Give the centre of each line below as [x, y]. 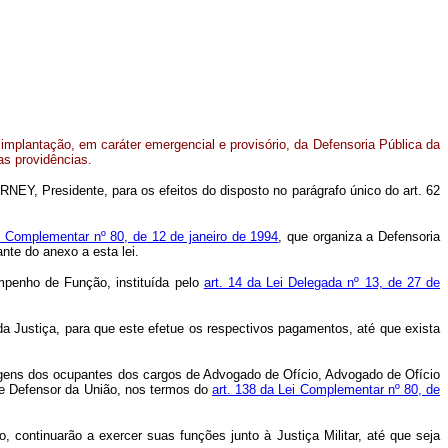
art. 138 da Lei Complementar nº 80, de [326, 389]
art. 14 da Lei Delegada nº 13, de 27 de [321, 282]
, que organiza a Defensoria [359, 236]
